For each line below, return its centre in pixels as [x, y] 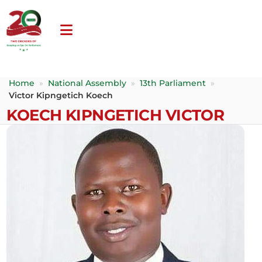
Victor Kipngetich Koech [61, 95]
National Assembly [87, 83]
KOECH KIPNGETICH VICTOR [116, 115]
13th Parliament [173, 83]
